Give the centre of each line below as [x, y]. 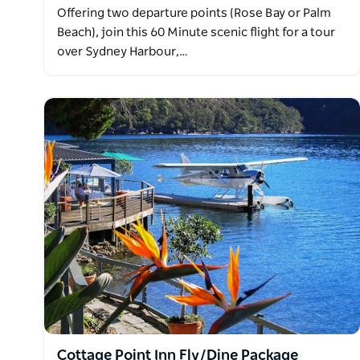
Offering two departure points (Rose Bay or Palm [194, 13]
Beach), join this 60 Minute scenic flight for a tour [196, 32]
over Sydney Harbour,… [123, 51]
